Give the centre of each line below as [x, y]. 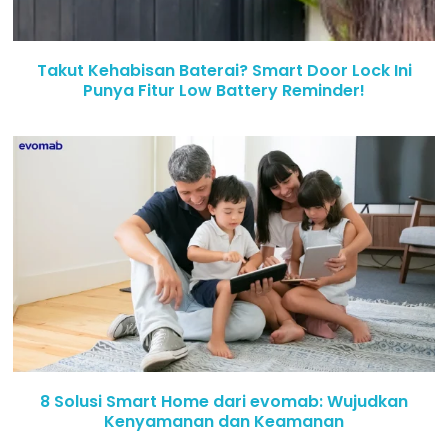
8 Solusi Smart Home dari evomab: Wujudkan [224, 401]
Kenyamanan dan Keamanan [224, 421]
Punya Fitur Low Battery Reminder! [224, 91]
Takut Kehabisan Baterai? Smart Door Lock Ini [224, 71]
